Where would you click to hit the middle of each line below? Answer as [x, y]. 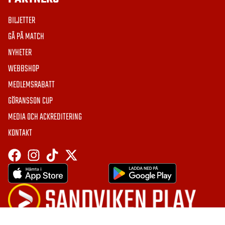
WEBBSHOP [24, 69]
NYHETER [20, 53]
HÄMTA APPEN [23, 167]
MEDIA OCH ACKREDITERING [45, 117]
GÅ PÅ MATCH [26, 37]
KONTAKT [20, 133]
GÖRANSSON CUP [30, 101]
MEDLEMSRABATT [31, 85]
